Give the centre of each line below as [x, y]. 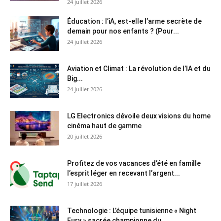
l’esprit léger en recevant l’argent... [124, 173]
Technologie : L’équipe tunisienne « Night [132, 211]
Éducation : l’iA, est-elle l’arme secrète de [134, 21]
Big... [75, 79]
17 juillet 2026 [85, 184]
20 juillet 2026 [85, 137]
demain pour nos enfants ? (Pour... [123, 31]
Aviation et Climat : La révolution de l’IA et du [139, 69]
